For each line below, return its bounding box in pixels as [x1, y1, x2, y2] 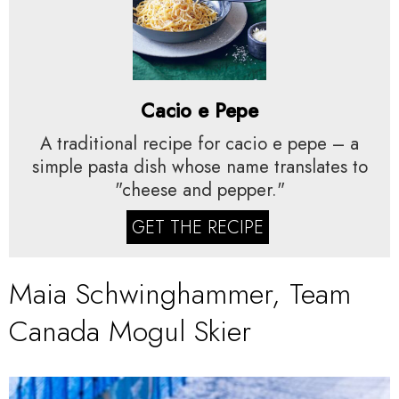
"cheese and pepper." [114, 176, 285, 203]
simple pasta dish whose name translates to [31, 153, 368, 180]
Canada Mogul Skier [9, 310, 251, 352]
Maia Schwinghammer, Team [9, 273, 351, 314]
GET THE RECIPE [131, 214, 264, 240]
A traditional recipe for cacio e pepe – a [40, 130, 359, 157]
